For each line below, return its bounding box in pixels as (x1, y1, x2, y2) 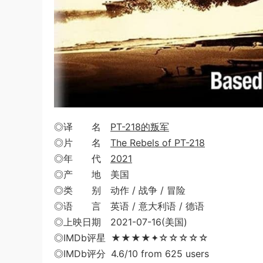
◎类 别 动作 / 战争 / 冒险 (54, 184, 186, 196)
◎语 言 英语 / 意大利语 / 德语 (54, 200, 204, 212)
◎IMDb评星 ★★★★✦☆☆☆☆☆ (54, 232, 208, 244)
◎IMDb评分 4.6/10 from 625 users (54, 248, 209, 259)
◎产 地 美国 (54, 168, 129, 180)
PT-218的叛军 (110, 121, 169, 133)
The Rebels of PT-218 (110, 137, 205, 149)
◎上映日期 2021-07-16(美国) (54, 216, 187, 228)
